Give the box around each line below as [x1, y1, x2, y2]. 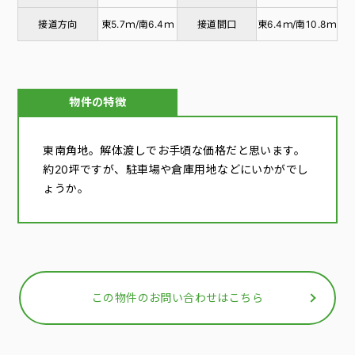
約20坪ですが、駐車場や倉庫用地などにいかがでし [43, 162, 309, 176]
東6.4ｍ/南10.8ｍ [257, 18, 336, 30]
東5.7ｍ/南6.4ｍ [101, 18, 174, 30]
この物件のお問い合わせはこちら [91, 291, 264, 304]
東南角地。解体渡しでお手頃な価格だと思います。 [43, 143, 306, 157]
